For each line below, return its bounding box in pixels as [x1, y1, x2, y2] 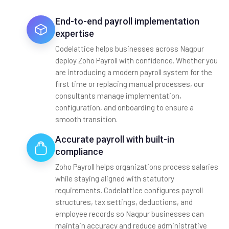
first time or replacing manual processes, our [55, 79, 204, 88]
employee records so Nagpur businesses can [55, 209, 204, 218]
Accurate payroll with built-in [55, 133, 174, 145]
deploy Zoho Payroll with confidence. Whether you [55, 55, 218, 65]
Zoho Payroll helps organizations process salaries [55, 162, 218, 171]
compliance [55, 146, 103, 157]
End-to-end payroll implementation [55, 15, 199, 27]
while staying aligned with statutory [55, 173, 174, 183]
